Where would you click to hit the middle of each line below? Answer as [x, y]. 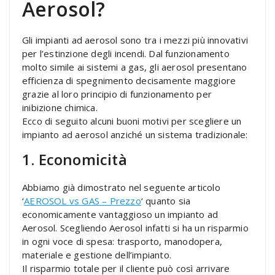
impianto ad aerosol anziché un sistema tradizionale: [135, 134]
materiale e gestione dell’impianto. [97, 254]
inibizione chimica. [60, 107]
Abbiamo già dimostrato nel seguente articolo [121, 187]
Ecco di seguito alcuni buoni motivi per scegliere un [132, 121]
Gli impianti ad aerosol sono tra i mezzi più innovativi [135, 40]
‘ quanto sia [166, 200]
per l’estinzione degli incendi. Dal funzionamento [126, 53]
